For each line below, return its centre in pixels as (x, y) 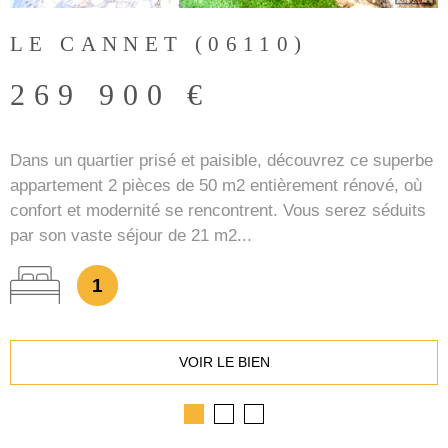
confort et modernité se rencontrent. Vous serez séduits (218, 210)
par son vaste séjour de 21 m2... (131, 235)
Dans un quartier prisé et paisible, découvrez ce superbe (221, 160)
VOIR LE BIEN (224, 361)
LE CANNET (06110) (159, 43)
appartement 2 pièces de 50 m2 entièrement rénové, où (216, 185)
